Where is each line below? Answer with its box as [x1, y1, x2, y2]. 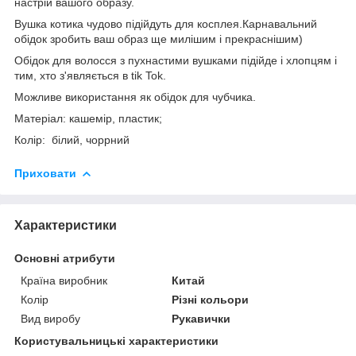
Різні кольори [172, 292, 250, 306]
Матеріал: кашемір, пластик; [14, 111, 162, 125]
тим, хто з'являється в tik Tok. [14, 68, 166, 82]
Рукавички [172, 311, 231, 325]
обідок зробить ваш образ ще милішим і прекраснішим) [14, 32, 303, 45]
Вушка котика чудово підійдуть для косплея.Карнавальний [14, 17, 317, 30]
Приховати [14, 166, 76, 180]
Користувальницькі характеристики [14, 334, 219, 347]
